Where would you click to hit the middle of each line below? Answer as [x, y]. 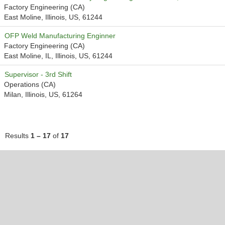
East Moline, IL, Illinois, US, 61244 [58, 56]
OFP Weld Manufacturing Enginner [60, 36]
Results [18, 136]
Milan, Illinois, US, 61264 [43, 94]
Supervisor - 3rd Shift [38, 74]
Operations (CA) [30, 84]
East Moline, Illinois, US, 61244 [53, 17]
